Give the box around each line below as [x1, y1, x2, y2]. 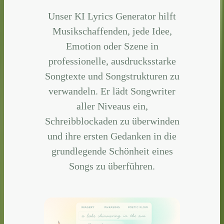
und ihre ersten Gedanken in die [47, 130, 176, 141]
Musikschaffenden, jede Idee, [52, 25, 172, 36]
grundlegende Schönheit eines [51, 145, 173, 156]
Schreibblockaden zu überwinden [44, 115, 179, 126]
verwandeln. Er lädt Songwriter [48, 85, 175, 96]
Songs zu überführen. [69, 160, 155, 171]
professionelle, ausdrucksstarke [48, 55, 176, 66]
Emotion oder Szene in [65, 40, 158, 51]
